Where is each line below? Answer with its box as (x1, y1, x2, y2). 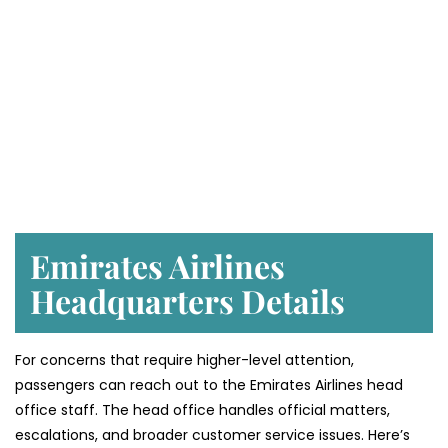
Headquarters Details (30, 279, 345, 323)
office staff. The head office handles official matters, (15, 400, 390, 421)
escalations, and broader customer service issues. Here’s (15, 425, 410, 446)
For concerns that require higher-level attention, (15, 350, 354, 371)
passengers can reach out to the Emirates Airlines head (15, 375, 403, 396)
